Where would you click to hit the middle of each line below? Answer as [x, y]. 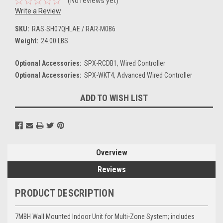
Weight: [27, 41]
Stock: [24, 105]
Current [26, 94]
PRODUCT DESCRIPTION [64, 193]
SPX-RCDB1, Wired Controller [124, 63]
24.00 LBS [54, 41]
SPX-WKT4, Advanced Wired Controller [138, 75]
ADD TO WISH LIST [114, 98]
